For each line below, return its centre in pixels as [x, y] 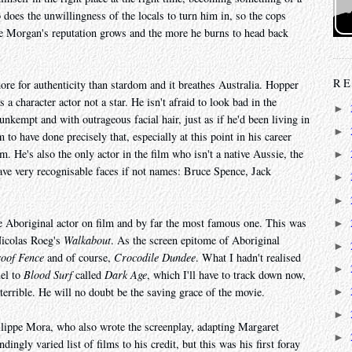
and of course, [79, 258]
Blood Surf [48, 275]
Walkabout [87, 240]
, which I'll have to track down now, [226, 275]
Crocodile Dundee [155, 258]
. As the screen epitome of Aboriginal [195, 240]
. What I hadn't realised [248, 258]
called [88, 275]
